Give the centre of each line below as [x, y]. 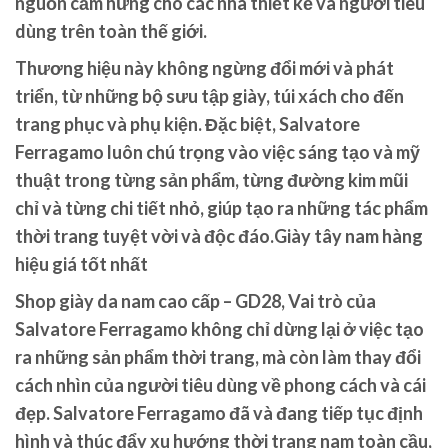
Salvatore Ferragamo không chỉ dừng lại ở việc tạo [219, 328]
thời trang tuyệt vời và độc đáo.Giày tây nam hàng [219, 235]
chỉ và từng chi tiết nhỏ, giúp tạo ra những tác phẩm [221, 207]
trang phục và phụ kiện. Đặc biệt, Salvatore [187, 123]
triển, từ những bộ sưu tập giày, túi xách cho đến [209, 95]
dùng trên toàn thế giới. [111, 30]
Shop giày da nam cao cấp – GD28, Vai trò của [195, 300]
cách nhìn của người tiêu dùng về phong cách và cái [220, 384]
